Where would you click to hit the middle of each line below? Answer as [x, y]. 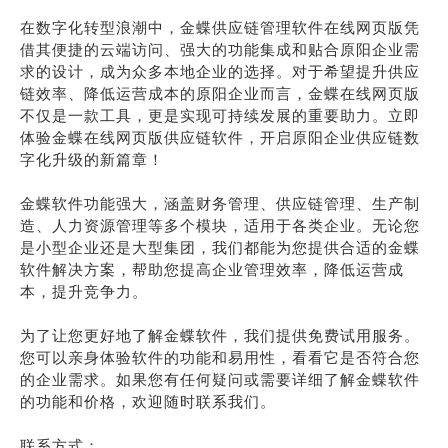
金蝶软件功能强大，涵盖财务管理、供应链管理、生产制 [220, 203]
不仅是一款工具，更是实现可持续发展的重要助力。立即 [220, 115]
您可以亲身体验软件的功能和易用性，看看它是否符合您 [220, 357]
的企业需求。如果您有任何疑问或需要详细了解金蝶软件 [220, 379]
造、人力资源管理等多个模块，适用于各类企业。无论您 [220, 225]
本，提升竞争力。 [84, 291]
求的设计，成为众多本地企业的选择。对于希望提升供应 [220, 71]
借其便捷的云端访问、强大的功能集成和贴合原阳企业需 [220, 49]
